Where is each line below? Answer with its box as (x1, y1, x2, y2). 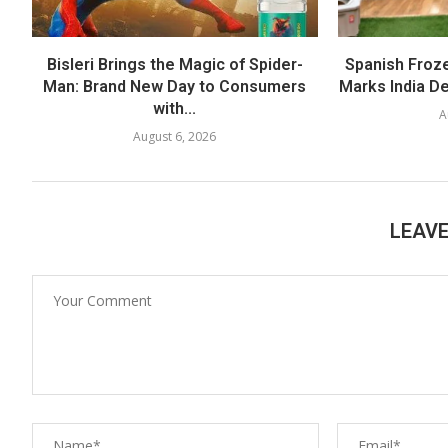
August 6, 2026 (133, 127, 217, 145)
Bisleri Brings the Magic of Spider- (46, 54, 303, 74)
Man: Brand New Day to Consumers (43, 76, 307, 96)
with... (153, 98, 197, 118)
